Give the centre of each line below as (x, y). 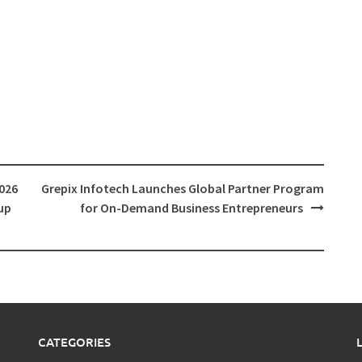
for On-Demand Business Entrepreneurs (191, 207)
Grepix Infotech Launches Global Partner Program (182, 188)
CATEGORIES (75, 341)
